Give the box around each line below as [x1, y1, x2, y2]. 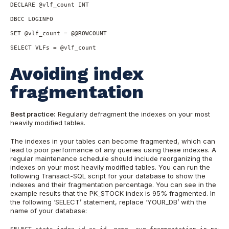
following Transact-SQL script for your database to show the [10, 172, 205, 180]
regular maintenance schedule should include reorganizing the [10, 154, 213, 163]
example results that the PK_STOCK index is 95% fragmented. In [10, 189, 216, 198]
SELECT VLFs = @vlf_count [10, 44, 96, 51]
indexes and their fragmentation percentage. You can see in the [10, 180, 216, 189]
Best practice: [10, 109, 56, 118]
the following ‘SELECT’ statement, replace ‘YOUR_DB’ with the [10, 198, 207, 207]
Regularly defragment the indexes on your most [56, 109, 210, 118]
